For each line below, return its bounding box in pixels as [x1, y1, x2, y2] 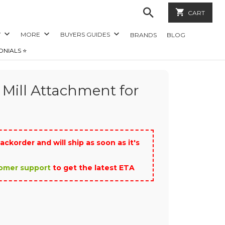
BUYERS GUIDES [60, 31, 112, 38]
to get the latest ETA [51, 163, 135, 172]
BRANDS [130, 31, 157, 39]
